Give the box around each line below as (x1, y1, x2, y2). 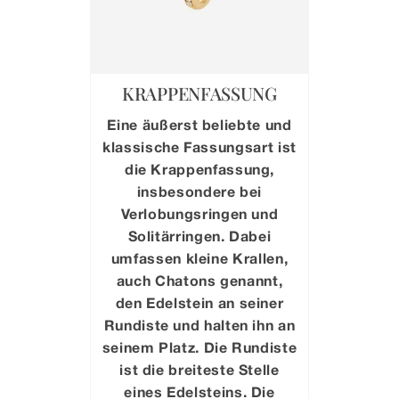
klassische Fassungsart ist (102, 137, 297, 155)
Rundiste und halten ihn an (103, 315, 296, 333)
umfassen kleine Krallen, (110, 248, 289, 266)
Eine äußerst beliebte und (107, 115, 292, 133)
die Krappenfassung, (124, 159, 275, 177)
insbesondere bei (136, 182, 263, 199)
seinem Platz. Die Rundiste (102, 338, 297, 355)
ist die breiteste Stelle (119, 360, 280, 378)
